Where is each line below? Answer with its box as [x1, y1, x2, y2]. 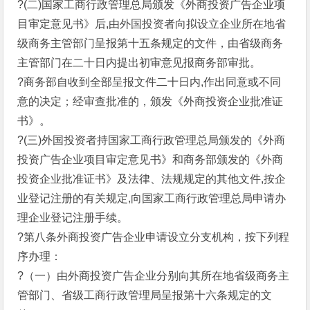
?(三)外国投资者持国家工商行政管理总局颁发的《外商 [17, 134, 286, 146]
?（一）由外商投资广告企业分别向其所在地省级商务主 [17, 270, 290, 282]
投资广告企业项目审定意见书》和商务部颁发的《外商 [17, 154, 284, 165]
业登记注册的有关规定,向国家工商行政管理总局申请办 [17, 192, 286, 204]
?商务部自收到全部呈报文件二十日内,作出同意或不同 [17, 76, 282, 88]
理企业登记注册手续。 [17, 212, 129, 224]
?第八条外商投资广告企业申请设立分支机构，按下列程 [17, 231, 290, 243]
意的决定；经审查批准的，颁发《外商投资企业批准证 [17, 95, 284, 107]
